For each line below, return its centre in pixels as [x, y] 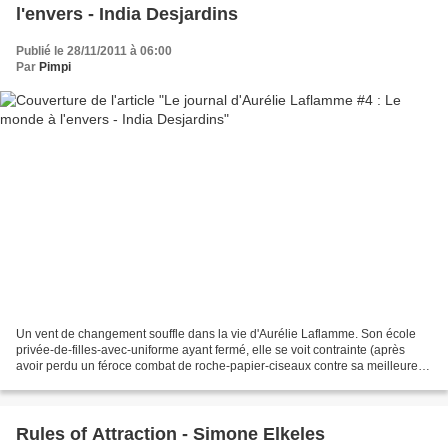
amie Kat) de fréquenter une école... [113, 382]
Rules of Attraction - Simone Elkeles [170, 434]
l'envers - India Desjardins [127, 13]
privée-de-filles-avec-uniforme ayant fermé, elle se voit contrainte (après [210, 350]
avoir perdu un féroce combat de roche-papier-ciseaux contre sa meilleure [217, 366]
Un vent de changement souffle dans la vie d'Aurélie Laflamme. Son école [216, 334]
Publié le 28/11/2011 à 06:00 [94, 50]
